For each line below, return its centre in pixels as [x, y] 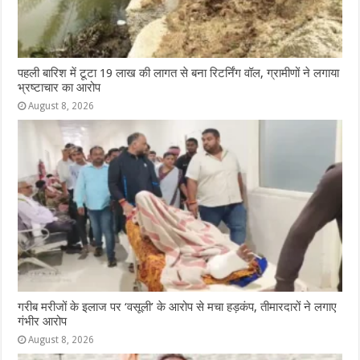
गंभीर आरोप [43, 322]
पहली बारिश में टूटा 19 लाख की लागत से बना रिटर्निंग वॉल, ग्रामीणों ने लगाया [179, 73]
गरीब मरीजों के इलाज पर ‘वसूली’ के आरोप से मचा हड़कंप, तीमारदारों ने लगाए [178, 307]
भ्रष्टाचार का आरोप [59, 87]
